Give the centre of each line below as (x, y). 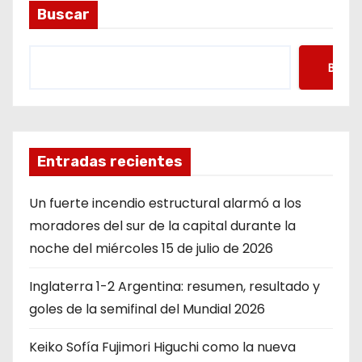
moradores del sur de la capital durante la (162, 226)
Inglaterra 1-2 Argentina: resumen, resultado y (175, 287)
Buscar (63, 15)
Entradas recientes (110, 162)
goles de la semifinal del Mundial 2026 (147, 309)
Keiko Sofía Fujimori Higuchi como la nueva (162, 347)
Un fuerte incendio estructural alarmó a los (165, 204)
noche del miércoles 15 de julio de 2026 (151, 249)
